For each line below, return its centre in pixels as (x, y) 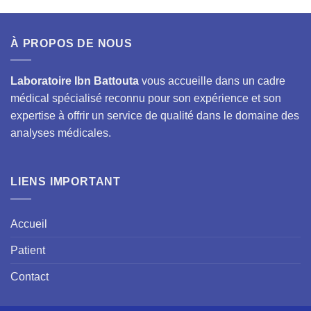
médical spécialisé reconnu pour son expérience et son (146, 99)
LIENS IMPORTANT (66, 182)
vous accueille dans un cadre (212, 81)
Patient (28, 250)
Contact (30, 276)
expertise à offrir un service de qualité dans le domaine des (155, 116)
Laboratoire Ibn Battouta (75, 81)
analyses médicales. (61, 133)
